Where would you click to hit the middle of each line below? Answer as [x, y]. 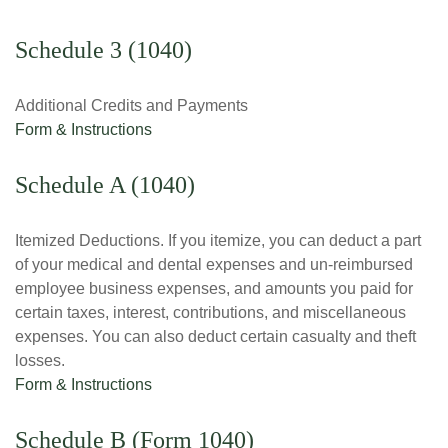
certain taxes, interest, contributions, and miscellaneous [210, 312]
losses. [40, 360]
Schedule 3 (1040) [103, 50]
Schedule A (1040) [105, 185]
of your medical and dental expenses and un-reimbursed [214, 264]
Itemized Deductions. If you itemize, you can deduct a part [218, 240]
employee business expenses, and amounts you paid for [214, 288]
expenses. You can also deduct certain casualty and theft [215, 336]
